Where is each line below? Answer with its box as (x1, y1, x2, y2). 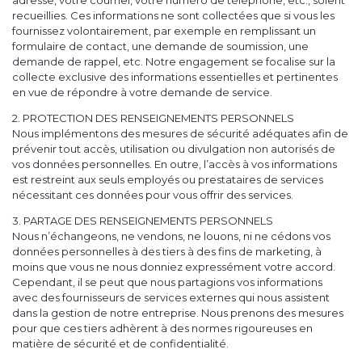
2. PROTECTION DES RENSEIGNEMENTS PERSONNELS (12, 112, 294, 125)
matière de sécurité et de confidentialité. (12, 337, 229, 351)
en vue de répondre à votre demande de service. (12, 86, 272, 99)
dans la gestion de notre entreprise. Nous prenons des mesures (12, 306, 343, 320)
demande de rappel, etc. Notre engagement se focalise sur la (12, 55, 335, 69)
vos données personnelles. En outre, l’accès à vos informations (12, 158, 337, 171)
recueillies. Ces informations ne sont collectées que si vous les (12, 9, 335, 23)
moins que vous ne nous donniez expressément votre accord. (12, 260, 335, 274)
